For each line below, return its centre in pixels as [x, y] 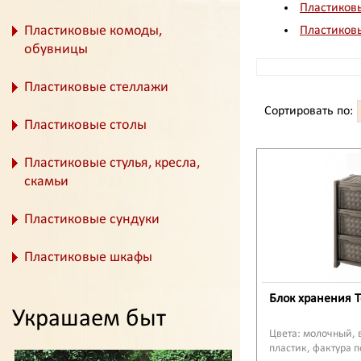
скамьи [46, 182]
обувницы [56, 50]
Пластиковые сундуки [92, 220]
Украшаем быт [89, 320]
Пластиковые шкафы [88, 257]
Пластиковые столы [85, 125]
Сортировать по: [309, 111]
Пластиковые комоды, [93, 31]
